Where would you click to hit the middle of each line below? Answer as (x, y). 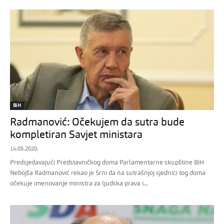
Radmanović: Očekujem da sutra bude (97, 123)
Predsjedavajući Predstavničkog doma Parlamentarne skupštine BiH (107, 163)
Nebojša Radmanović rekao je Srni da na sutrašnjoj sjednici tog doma (108, 173)
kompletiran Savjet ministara (76, 135)
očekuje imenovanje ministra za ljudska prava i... (79, 184)
